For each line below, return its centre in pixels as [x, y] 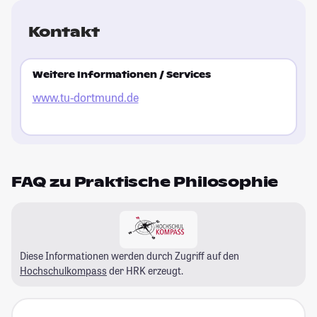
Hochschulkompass [63, 270]
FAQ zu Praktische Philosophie [145, 181]
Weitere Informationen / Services [121, 75]
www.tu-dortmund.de [85, 98]
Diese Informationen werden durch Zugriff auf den [129, 255]
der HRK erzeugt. [145, 270]
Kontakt [64, 31]
